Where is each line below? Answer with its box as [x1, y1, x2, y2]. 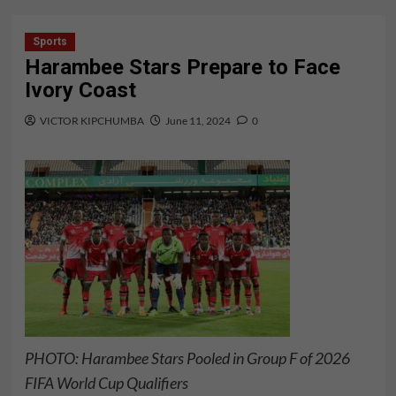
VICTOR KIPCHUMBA [39, 114, 144, 127]
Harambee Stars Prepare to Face [24, 55, 340, 80]
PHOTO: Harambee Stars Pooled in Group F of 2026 [24, 348, 350, 368]
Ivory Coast [24, 78, 136, 103]
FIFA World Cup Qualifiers [24, 373, 188, 392]
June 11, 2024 [164, 114, 231, 127]
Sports [32, 35, 67, 48]
